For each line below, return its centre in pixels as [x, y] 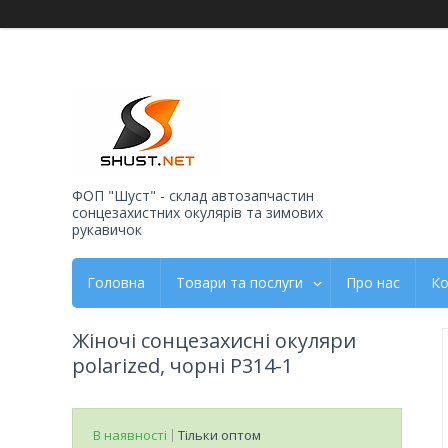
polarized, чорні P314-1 [182, 365]
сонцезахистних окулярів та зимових [197, 212]
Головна [116, 282]
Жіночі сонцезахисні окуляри [214, 340]
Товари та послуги [239, 282]
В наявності [130, 434]
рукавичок [107, 229]
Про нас [373, 282]
